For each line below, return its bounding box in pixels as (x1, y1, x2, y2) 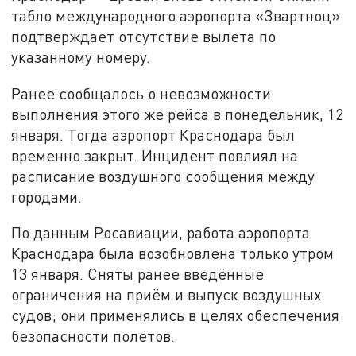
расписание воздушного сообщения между (11, 166, 315, 185)
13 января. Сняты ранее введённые (11, 265, 265, 284)
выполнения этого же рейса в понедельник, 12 (11, 104, 344, 123)
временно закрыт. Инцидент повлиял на (11, 145, 299, 164)
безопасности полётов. (11, 327, 176, 346)
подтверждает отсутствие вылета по (11, 26, 277, 45)
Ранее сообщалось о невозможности (11, 83, 272, 103)
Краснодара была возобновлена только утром (11, 244, 335, 263)
